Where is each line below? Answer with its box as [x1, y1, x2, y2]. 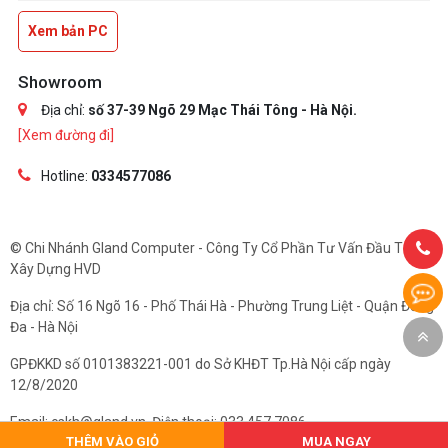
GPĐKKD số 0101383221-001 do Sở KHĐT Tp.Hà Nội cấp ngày [10, 355, 391, 372]
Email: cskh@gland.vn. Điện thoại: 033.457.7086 [10, 413, 306, 430]
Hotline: [38, 167, 91, 184]
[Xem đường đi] [18, 126, 114, 143]
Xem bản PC [28, 22, 108, 39]
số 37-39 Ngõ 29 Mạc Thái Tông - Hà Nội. [88, 101, 357, 118]
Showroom [18, 71, 102, 92]
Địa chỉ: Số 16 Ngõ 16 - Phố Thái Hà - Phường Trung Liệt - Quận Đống [10, 297, 434, 314]
